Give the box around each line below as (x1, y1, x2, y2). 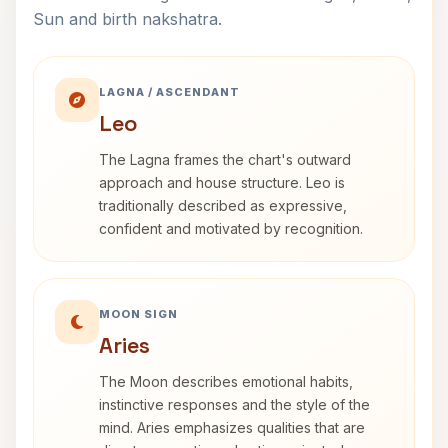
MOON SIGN (99, 307, 178, 321)
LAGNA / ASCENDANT (99, 85, 240, 99)
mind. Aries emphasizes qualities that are (99, 419, 365, 436)
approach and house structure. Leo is (99, 174, 345, 191)
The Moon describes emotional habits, (99, 373, 353, 390)
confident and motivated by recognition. (99, 220, 363, 237)
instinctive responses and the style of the (99, 396, 370, 413)
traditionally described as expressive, (99, 197, 347, 214)
